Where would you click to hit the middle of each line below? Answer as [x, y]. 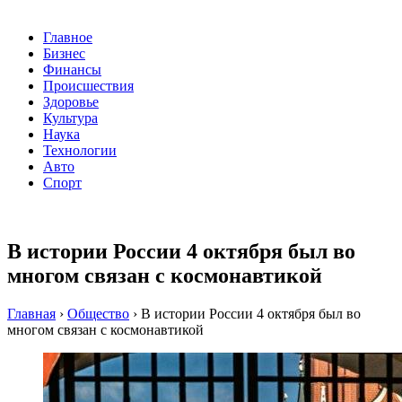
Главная [31, 314]
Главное [68, 38]
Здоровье [71, 102]
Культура [70, 118]
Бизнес [64, 54]
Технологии [80, 151]
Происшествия [88, 86]
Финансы [72, 70]
